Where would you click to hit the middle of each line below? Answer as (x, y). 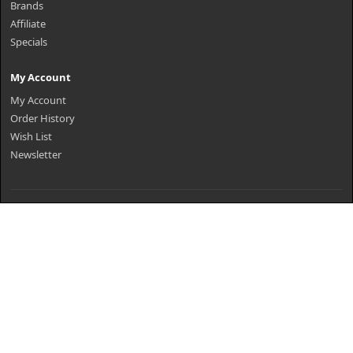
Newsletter (36, 154)
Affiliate (28, 24)
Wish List (31, 136)
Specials (29, 42)
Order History (43, 118)
